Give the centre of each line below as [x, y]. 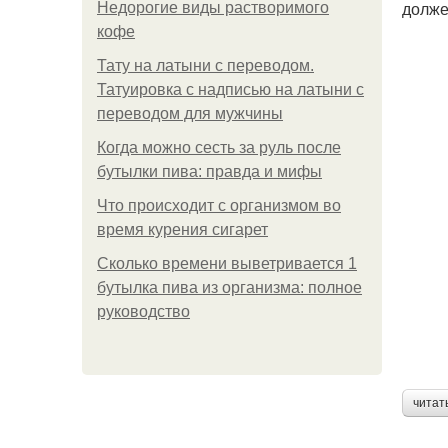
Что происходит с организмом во [219, 205]
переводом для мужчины [190, 113]
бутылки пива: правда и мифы [209, 171]
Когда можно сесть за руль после [219, 147]
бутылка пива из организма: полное [229, 287]
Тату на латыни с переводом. [205, 65]
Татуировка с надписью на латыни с [230, 89]
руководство [143, 311]
